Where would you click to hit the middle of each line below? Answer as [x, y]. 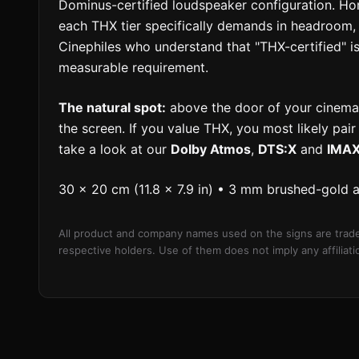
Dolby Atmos [211, 149]
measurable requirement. [133, 68]
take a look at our [115, 149]
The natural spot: [112, 108]
